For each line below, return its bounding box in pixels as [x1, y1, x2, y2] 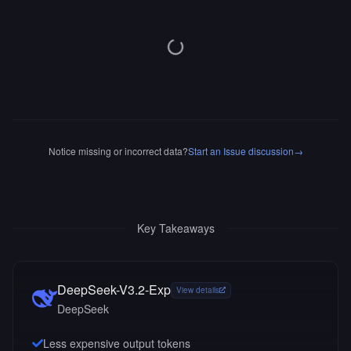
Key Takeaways [136, 220, 215, 236]
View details [176, 284, 219, 295]
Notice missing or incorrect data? [48, 144, 188, 157]
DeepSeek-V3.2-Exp [57, 280, 171, 299]
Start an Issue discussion [187, 144, 294, 157]
